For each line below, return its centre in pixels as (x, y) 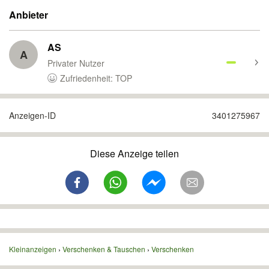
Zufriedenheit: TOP (96, 78)
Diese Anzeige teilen (134, 153)
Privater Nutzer (76, 63)
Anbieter (29, 15)
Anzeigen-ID (32, 115)
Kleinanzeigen (33, 249)
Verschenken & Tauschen (104, 249)
